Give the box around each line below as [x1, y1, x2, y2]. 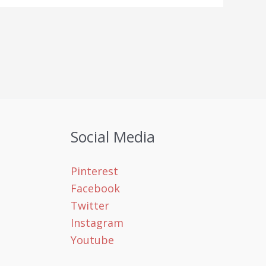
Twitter [70, 198, 109, 213]
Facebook [70, 180, 120, 195]
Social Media [70, 126, 155, 147]
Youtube [70, 232, 114, 247]
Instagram [70, 215, 123, 230]
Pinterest [70, 163, 118, 178]
